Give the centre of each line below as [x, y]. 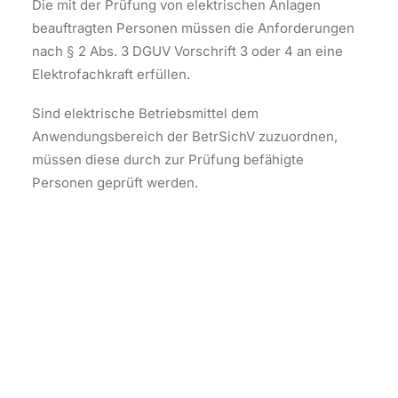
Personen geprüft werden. [115, 183]
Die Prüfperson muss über [143, 301]
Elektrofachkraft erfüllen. [111, 74]
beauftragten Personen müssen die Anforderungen [193, 28]
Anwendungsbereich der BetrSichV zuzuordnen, [185, 136]
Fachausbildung [102, 378]
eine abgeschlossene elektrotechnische [179, 355]
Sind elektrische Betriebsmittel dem [145, 113]
